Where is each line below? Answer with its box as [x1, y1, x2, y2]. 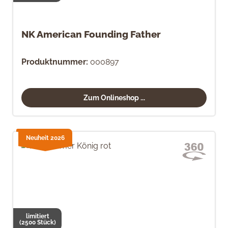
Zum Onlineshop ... [83, 93, 145, 102]
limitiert [25, 213, 49, 220]
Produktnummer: [21, 57, 88, 67]
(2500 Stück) [19, 219, 56, 226]
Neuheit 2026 [26, 134, 65, 141]
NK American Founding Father [21, 28, 161, 40]
